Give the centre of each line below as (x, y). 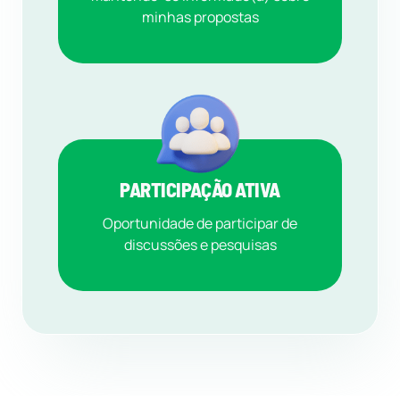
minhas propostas (200, 17)
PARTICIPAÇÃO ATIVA (200, 190)
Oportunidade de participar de (200, 224)
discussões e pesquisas (200, 245)
